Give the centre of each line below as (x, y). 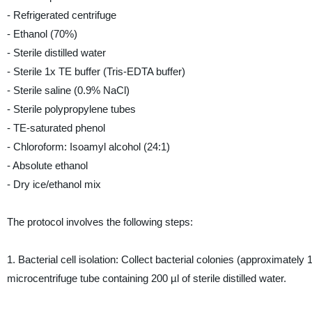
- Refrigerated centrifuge (61, 15)
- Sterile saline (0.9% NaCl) (68, 90)
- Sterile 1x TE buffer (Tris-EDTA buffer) (96, 71)
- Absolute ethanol (47, 165)
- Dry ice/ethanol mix (54, 184)
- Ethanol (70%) (42, 34)
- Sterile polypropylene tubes (71, 109)
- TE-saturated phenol (56, 128)
